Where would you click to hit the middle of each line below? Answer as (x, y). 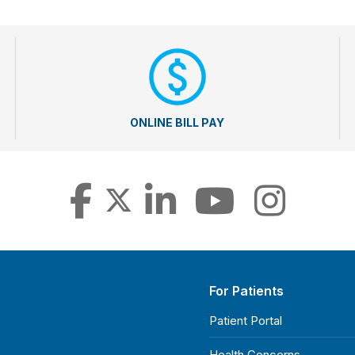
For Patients (246, 291)
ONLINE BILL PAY (177, 123)
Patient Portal (246, 321)
